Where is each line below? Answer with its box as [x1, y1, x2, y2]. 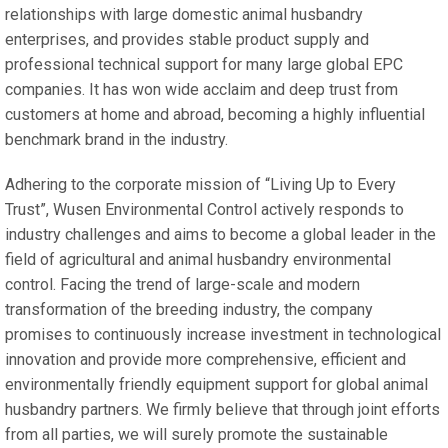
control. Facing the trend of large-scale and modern [5, 274, 360, 294]
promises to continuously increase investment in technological [5, 324, 441, 344]
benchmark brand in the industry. [5, 129, 228, 149]
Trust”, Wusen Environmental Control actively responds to [5, 199, 404, 219]
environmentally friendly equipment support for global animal [5, 374, 428, 394]
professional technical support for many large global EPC [5, 54, 403, 74]
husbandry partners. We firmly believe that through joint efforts [5, 399, 440, 419]
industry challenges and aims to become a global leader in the [5, 224, 436, 244]
